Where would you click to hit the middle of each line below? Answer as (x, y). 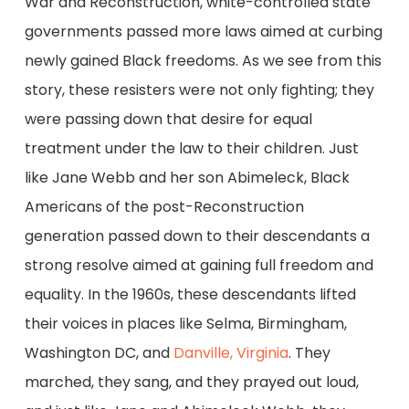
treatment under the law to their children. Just (191, 149)
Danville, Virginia (231, 353)
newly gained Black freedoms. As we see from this (203, 61)
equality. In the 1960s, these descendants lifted (190, 295)
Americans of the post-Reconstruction (164, 207)
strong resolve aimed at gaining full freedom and (199, 266)
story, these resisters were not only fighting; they (199, 90)
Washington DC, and (99, 353)
